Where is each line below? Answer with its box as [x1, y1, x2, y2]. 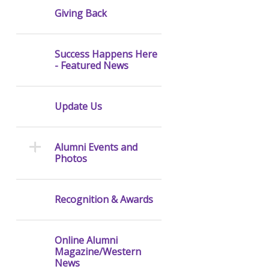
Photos [54, 152, 87, 166]
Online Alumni [54, 234, 118, 247]
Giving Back [54, 7, 107, 20]
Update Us [54, 100, 102, 113]
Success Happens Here [54, 47, 157, 61]
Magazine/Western [54, 245, 141, 259]
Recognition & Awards [54, 193, 153, 207]
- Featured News [54, 59, 128, 73]
